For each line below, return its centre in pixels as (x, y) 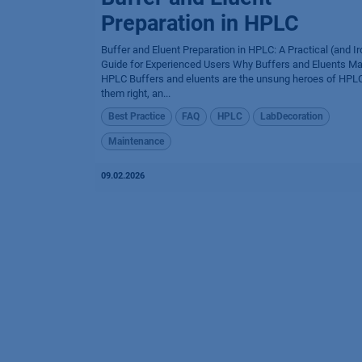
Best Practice (136, 117)
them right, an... (136, 94)
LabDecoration (291, 117)
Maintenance (136, 141)
